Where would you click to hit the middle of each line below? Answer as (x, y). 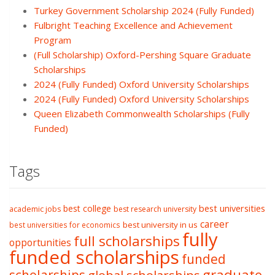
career (215, 224)
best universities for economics (65, 225)
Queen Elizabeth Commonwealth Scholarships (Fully (142, 114)
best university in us (160, 225)
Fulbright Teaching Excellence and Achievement (133, 25)
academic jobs (35, 209)
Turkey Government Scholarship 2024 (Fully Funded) (144, 11)
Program (52, 40)
